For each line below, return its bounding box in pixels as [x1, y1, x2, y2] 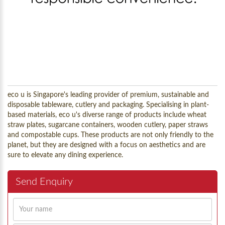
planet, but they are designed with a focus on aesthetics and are [8, 142, 205, 149]
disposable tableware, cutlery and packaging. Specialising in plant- [8, 101, 209, 108]
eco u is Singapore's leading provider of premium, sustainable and [8, 91, 209, 98]
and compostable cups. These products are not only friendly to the [8, 132, 213, 139]
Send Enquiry [16, 177, 73, 187]
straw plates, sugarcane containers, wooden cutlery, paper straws [8, 122, 208, 129]
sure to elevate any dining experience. [8, 152, 123, 159]
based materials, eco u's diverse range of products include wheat [8, 111, 206, 119]
